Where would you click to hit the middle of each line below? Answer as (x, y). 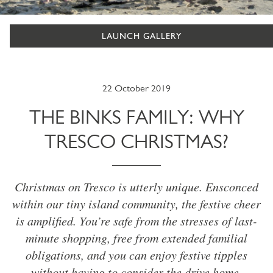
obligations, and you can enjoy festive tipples (136, 255)
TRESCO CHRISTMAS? (136, 141)
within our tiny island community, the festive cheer (136, 204)
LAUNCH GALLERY (141, 36)
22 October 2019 (136, 88)
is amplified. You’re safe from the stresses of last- (136, 221)
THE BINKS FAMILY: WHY (136, 117)
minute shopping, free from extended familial (136, 238)
